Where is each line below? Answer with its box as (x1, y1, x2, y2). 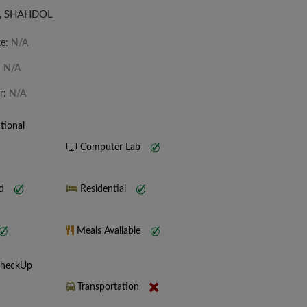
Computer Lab (77, 143, 143, 153)
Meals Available (74, 226, 143, 236)
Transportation (75, 282, 142, 293)
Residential (77, 184, 129, 195)
